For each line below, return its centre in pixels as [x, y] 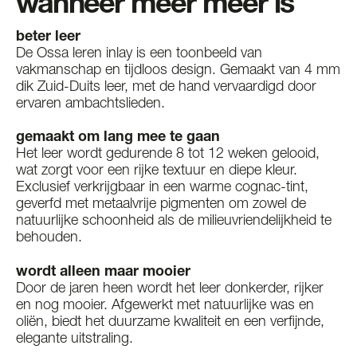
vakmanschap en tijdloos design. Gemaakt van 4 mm [178, 71]
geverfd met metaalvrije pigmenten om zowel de [161, 205]
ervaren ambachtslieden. [90, 104]
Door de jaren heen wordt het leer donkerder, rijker [170, 289]
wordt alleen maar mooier [103, 272]
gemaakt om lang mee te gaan [118, 138]
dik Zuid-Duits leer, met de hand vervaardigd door [166, 87]
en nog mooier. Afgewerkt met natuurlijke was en [165, 306]
